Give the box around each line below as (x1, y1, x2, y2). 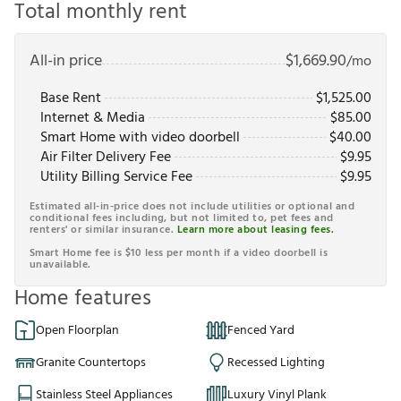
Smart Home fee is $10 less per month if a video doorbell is (30, 244, 328, 262)
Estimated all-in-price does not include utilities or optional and (30, 198, 355, 216)
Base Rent (40, 87, 101, 110)
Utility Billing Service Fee (40, 166, 192, 189)
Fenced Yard (227, 320, 294, 341)
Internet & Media (40, 107, 145, 130)
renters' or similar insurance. (30, 221, 177, 239)
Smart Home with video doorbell (40, 126, 240, 149)
